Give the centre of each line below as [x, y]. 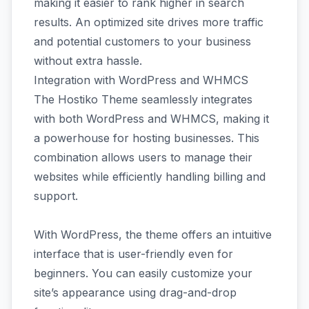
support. [56, 196]
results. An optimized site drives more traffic [149, 22]
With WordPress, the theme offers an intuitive [153, 235]
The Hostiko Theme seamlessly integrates [143, 99]
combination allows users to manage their [143, 157]
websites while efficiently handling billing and [150, 177]
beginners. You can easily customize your [143, 273]
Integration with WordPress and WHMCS [141, 80]
